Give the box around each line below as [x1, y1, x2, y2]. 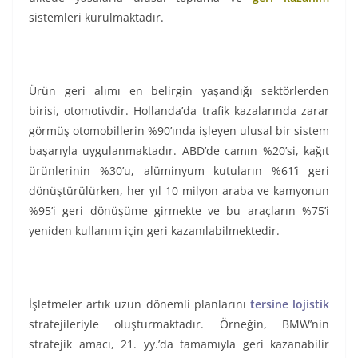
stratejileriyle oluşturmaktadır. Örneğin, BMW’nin [29, 316, 329, 332]
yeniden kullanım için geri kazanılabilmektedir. [29, 223, 280, 239]
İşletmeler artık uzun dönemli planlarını [29, 296, 250, 312]
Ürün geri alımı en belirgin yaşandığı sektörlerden [29, 83, 329, 99]
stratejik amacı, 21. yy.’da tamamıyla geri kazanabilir [29, 336, 329, 352]
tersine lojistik [249, 296, 330, 312]
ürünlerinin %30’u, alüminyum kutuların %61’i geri [29, 163, 329, 179]
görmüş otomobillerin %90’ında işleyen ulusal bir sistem [29, 123, 329, 139]
